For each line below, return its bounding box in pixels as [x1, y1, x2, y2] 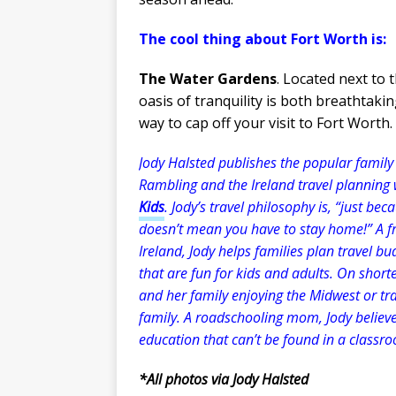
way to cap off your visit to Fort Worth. [139, 112, 392, 133]
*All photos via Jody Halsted [139, 369, 308, 389]
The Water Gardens [139, 68, 277, 88]
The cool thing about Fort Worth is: [139, 28, 386, 49]
